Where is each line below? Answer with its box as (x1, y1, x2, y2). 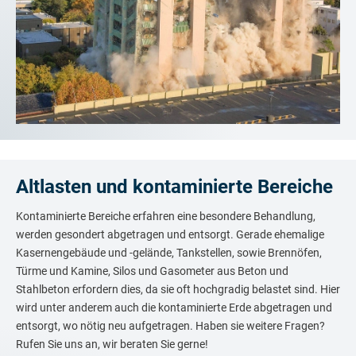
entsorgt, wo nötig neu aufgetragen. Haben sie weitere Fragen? (16, 319, 325, 332)
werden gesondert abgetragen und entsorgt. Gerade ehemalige (16, 227, 324, 241)
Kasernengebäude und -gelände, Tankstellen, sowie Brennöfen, (16, 246, 322, 259)
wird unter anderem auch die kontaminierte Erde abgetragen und (16, 300, 332, 314)
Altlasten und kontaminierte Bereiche (16, 175, 333, 198)
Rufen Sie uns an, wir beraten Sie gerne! (16, 337, 208, 350)
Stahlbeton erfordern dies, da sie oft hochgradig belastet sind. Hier (16, 282, 340, 296)
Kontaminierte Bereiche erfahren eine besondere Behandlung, (16, 209, 315, 222)
